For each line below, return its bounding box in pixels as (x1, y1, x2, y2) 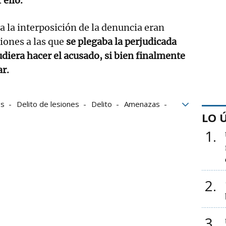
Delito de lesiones (17, 98, 79, 109)
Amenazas (124, 98, 160, 109)
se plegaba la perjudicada (64, 35, 177, 47)
